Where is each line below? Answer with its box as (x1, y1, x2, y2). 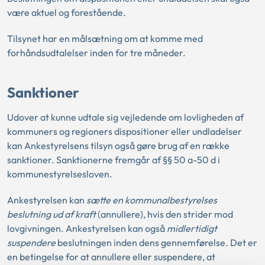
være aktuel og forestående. (7, 7, 128, 19)
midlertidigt (167, 222, 217, 235)
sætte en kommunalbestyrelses (86, 194, 217, 206)
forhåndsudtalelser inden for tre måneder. (7, 47, 186, 59)
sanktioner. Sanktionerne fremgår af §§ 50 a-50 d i (7, 154, 220, 166)
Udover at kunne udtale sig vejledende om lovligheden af (7, 111, 244, 124)
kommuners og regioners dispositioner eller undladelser (7, 125, 242, 138)
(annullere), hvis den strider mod (98, 208, 233, 221)
